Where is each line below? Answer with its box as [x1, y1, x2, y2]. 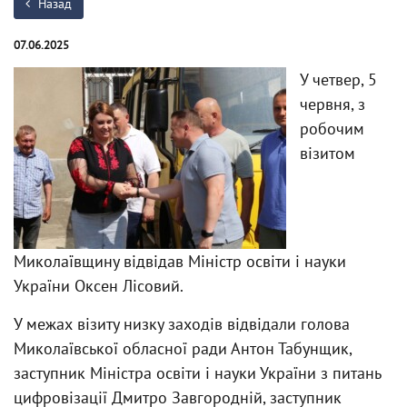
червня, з [300, 94, 365, 114]
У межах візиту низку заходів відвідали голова [14, 313, 350, 334]
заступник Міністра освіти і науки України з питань [14, 362, 381, 383]
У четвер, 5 [300, 69, 377, 90]
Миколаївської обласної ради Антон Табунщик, [14, 338, 352, 359]
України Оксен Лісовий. [14, 275, 184, 296]
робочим [300, 118, 364, 139]
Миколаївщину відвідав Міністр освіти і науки [14, 251, 346, 272]
